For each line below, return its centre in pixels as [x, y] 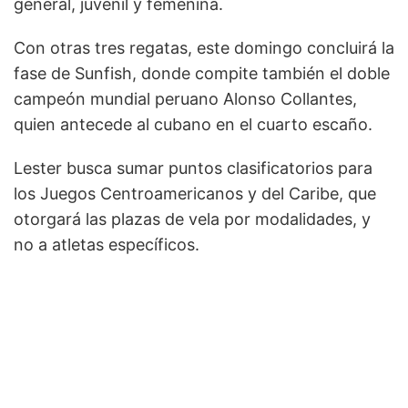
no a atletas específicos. [107, 244]
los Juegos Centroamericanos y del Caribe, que [195, 193]
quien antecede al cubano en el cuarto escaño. [193, 124]
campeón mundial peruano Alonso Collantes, [185, 98]
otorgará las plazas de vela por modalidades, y [192, 219]
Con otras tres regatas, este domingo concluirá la [204, 47]
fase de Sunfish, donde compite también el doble [202, 73]
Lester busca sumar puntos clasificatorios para [193, 168]
